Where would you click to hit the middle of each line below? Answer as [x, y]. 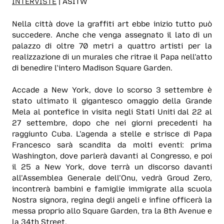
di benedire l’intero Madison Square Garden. [92, 68]
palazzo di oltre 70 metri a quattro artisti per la [112, 46]
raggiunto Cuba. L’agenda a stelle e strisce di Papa [112, 134]
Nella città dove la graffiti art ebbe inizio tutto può [112, 24]
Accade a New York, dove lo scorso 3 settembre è [112, 90]
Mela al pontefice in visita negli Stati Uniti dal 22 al [112, 112]
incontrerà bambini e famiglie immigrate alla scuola [112, 189]
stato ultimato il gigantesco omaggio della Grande [112, 101]
